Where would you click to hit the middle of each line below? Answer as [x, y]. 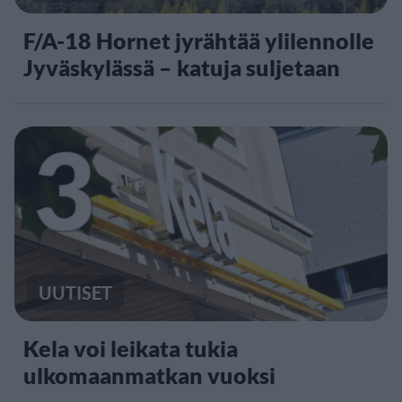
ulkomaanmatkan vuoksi [149, 375]
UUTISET [75, 292]
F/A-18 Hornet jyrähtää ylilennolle [199, 41]
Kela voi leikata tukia [131, 348]
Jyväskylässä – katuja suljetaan [182, 68]
